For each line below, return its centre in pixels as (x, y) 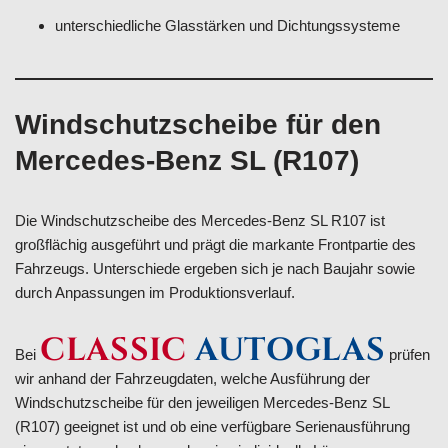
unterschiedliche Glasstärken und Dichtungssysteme (227, 25)
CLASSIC (113, 350)
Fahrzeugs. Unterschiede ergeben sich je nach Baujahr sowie (215, 268)
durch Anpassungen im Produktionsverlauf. (155, 292)
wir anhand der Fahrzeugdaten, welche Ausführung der (192, 378)
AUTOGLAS (290, 350)
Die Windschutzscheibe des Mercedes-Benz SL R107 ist (200, 220)
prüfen (408, 354)
